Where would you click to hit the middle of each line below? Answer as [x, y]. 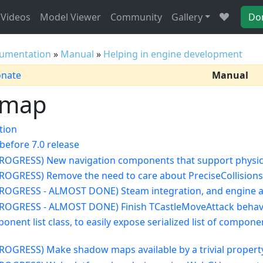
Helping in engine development [173, 54]
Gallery [187, 17]
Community [136, 17]
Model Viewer [70, 17]
